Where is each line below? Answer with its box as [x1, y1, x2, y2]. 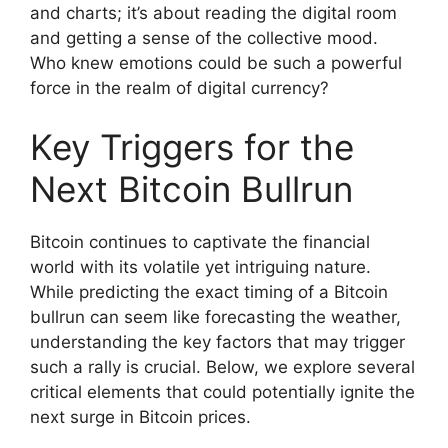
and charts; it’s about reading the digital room [30, 2, 397, 23]
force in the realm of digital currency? [30, 77, 329, 98]
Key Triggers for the [30, 126, 354, 169]
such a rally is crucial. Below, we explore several [30, 357, 415, 378]
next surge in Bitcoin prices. [30, 407, 251, 428]
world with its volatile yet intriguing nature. [30, 257, 371, 278]
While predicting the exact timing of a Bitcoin [30, 282, 388, 303]
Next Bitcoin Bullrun [30, 168, 353, 211]
